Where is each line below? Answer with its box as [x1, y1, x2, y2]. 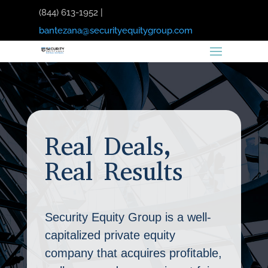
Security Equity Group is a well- [44, 211, 211, 224]
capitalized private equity [44, 229, 175, 242]
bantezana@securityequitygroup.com [38, 25, 193, 36]
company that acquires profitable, [44, 246, 222, 260]
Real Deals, [44, 130, 172, 163]
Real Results [44, 155, 182, 188]
